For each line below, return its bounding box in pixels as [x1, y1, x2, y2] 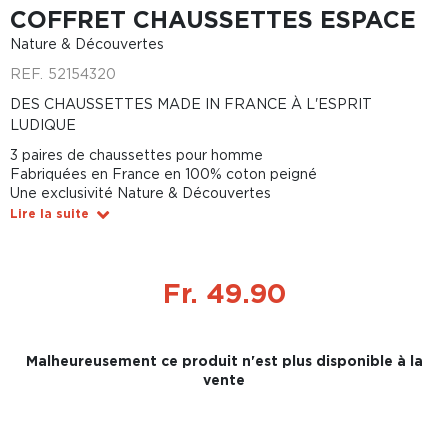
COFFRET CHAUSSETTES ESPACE [10, 6, 416, 32]
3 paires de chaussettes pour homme [10, 147, 263, 162]
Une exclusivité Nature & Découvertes [10, 185, 271, 200]
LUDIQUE [10, 117, 76, 132]
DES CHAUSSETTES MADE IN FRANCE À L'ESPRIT [10, 96, 372, 111]
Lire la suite [10, 207, 89, 220]
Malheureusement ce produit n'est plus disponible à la [25, 353, 423, 368]
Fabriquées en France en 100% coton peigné [10, 166, 317, 181]
